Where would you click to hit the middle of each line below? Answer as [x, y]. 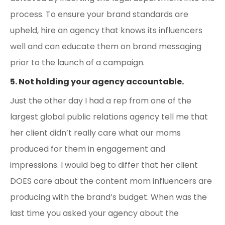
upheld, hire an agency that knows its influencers [106, 30]
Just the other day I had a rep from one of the [101, 100]
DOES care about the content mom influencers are [111, 181]
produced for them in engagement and [88, 149]
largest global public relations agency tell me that [109, 117]
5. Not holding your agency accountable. [97, 81]
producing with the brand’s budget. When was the [108, 197]
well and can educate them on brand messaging [106, 46]
